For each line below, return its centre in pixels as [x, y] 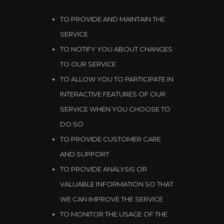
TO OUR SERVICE [88, 64]
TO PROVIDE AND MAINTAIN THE [112, 19]
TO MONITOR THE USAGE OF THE [114, 214]
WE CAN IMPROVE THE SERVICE [111, 199]
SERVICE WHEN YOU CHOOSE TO [115, 109]
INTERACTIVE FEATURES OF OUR [113, 94]
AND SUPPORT [84, 154]
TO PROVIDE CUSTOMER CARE [110, 139]
